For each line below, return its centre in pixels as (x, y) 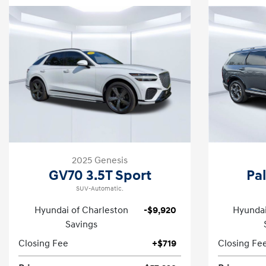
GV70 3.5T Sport (100, 176)
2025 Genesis (100, 160)
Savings (81, 224)
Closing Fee (43, 243)
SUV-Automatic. (100, 189)
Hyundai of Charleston (81, 210)
